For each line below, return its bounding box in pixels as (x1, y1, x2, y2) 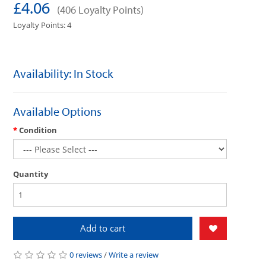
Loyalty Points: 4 (13, 19, 72, 30)
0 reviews (69, 249, 103, 260)
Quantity (13, 168, 49, 179)
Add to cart (80, 221, 126, 234)
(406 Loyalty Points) (57, 2, 144, 17)
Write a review (109, 249, 159, 260)
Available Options (13, 103, 102, 119)
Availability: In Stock (13, 65, 113, 81)
